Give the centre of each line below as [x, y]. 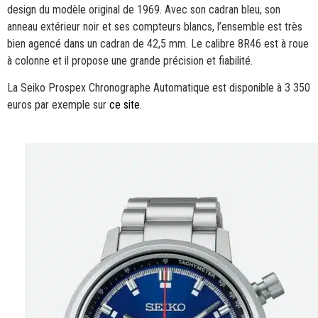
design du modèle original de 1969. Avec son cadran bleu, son [144, 9]
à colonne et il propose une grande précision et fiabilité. [130, 60]
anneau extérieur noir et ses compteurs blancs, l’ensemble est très [155, 26]
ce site [125, 105]
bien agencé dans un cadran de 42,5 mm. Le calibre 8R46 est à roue [158, 43]
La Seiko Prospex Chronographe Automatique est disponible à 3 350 [159, 88]
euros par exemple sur [58, 105]
